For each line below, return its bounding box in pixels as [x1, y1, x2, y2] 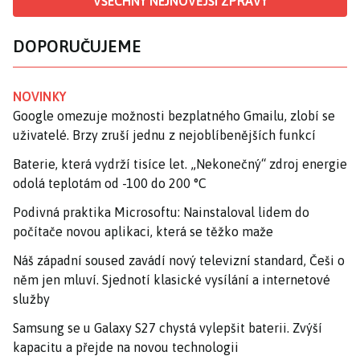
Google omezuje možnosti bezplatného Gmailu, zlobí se [13, 108, 335, 123]
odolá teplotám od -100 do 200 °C [13, 175, 207, 190]
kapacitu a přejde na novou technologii [13, 339, 239, 354]
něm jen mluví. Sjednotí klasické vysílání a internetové [13, 272, 330, 287]
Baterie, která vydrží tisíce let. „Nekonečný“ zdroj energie [13, 156, 347, 171]
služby [13, 291, 50, 306]
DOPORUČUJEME [13, 36, 141, 55]
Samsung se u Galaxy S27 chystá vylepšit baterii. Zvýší [13, 320, 322, 335]
